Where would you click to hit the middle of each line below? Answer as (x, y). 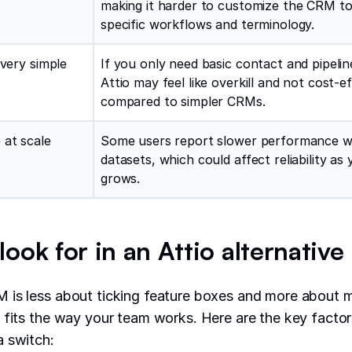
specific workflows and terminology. (208, 24)
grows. (121, 178)
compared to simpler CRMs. (183, 101)
